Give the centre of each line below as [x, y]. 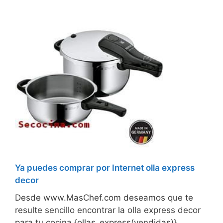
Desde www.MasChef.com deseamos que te [104, 198]
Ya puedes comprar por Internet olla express [105, 168]
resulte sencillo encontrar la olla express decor [108, 210]
